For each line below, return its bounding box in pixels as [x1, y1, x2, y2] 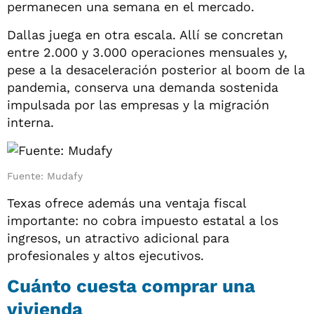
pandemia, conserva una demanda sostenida [7, 79, 278, 95]
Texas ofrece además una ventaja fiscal [7, 195, 246, 210]
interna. [7, 114, 54, 130]
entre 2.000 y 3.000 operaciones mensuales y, [7, 44, 287, 60]
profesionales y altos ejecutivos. [7, 247, 204, 263]
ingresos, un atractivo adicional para [7, 230, 229, 245]
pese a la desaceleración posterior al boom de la [7, 62, 305, 77]
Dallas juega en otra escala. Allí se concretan [7, 27, 283, 42]
